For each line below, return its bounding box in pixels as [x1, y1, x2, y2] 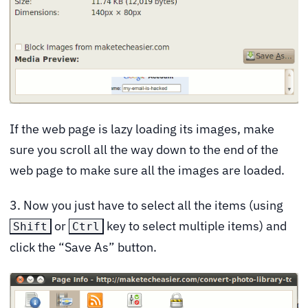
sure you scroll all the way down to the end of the [10, 141, 278, 157]
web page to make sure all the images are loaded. [10, 162, 285, 178]
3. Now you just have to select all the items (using [10, 197, 283, 214]
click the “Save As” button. [10, 239, 157, 256]
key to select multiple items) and [104, 218, 287, 234]
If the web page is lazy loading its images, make [10, 120, 274, 137]
